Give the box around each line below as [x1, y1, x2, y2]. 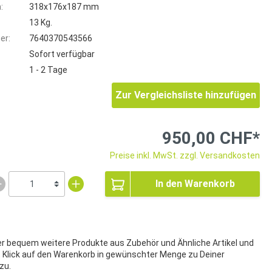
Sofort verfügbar [29, 49, 95, 59]
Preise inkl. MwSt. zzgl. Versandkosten [110, 150, 260, 160]
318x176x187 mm [29, 1, 99, 12]
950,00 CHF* [162, 127, 260, 148]
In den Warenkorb [155, 177, 235, 189]
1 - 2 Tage [29, 64, 67, 75]
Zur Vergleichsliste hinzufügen [115, 89, 256, 101]
